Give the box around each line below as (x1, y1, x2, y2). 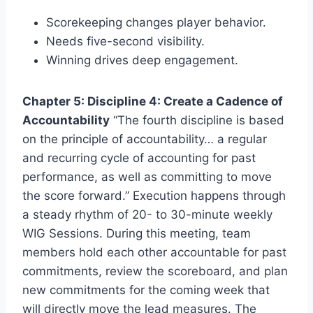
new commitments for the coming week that (22, 282, 270, 297)
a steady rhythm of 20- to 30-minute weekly (22, 207, 272, 221)
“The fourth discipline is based (110, 112, 284, 127)
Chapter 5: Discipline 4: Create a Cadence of (22, 94, 283, 108)
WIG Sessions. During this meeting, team (22, 226, 251, 240)
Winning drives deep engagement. (46, 52, 238, 67)
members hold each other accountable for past (22, 245, 286, 259)
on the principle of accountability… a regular (22, 131, 267, 146)
